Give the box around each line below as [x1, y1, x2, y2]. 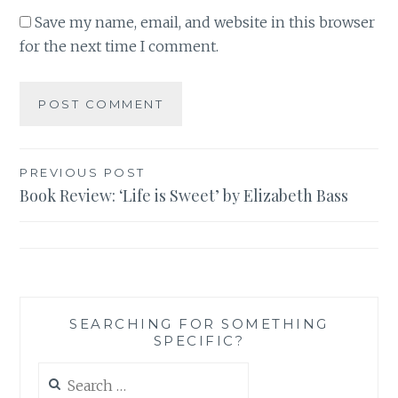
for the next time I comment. [20, 37, 219, 56]
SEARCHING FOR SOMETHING [69, 314, 329, 332]
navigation [19, 192, 138, 226]
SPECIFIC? [153, 331, 245, 349]
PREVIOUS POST [20, 164, 146, 179]
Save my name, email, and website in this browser [35, 13, 376, 32]
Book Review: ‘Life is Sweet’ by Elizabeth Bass [20, 184, 349, 206]
